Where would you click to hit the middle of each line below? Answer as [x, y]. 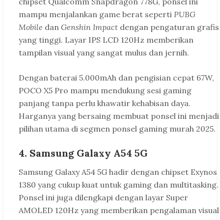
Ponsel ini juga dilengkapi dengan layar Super [103, 198]
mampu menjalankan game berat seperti [96, 14]
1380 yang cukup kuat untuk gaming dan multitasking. [119, 185]
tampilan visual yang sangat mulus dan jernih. [104, 53]
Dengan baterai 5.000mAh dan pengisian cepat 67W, [116, 78]
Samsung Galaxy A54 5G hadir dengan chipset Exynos [118, 172]
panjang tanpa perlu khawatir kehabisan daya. [105, 103]
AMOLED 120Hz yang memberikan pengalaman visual [119, 210]
